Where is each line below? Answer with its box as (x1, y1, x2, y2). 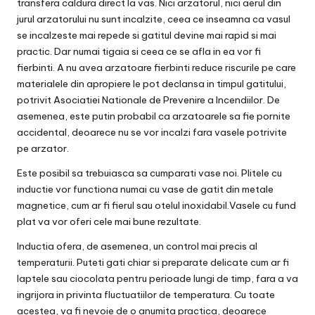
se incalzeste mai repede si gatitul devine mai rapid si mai (17, 29, 276, 42)
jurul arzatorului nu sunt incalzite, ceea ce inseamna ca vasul (17, 13, 290, 26)
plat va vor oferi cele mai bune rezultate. (17, 215, 201, 229)
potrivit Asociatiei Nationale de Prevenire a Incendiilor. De (17, 94, 280, 107)
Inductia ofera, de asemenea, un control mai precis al (17, 240, 257, 253)
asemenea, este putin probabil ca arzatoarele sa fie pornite (17, 110, 290, 123)
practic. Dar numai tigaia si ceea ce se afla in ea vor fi (17, 45, 261, 58)
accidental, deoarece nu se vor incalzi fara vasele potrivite (17, 126, 287, 139)
